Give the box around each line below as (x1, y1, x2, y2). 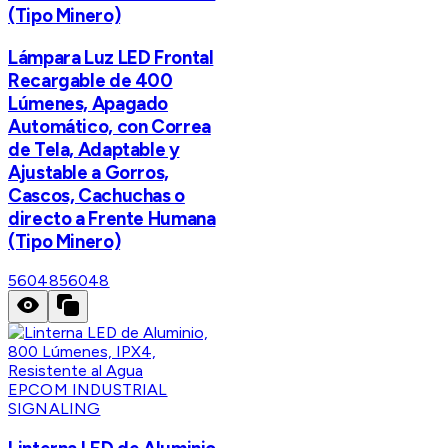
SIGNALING (8, 399, 101, 419)
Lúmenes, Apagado (8, 91, 169, 115)
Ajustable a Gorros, (8, 160, 169, 184)
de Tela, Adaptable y (8, 137, 180, 161)
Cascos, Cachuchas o (8, 183, 185, 207)
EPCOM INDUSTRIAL (8, 380, 168, 400)
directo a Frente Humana (8, 206, 216, 230)
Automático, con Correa (8, 114, 211, 138)
